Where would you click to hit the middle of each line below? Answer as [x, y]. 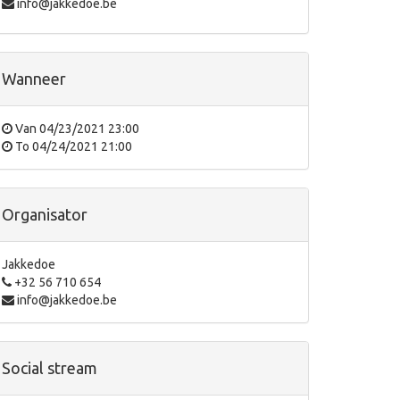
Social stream [50, 368]
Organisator [45, 214]
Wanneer [34, 79]
